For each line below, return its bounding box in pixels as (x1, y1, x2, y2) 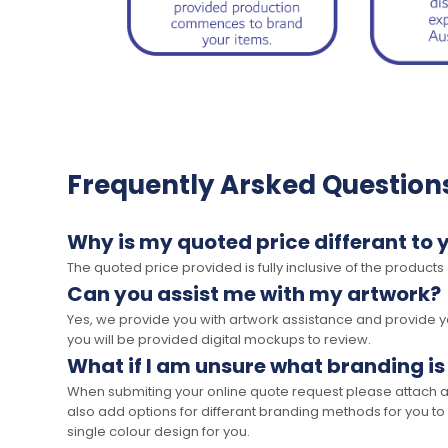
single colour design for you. (67, 422, 250, 442)
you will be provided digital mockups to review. (67, 330, 371, 350)
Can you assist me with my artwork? (67, 280, 441, 309)
